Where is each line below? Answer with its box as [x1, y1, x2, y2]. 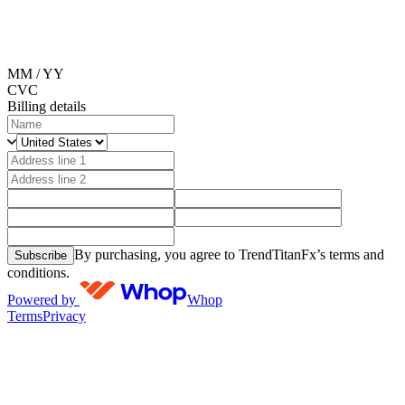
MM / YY [7, 65, 64, 81]
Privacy [42, 307, 86, 324]
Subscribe [14, 248, 67, 262]
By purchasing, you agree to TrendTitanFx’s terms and [74, 246, 384, 262]
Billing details [7, 98, 86, 114]
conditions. [7, 264, 70, 280]
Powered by [7, 291, 80, 307]
